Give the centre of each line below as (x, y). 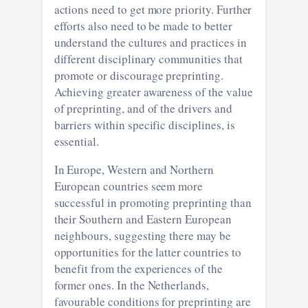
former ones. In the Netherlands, (92, 285)
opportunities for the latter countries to (105, 252)
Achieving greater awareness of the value (140, 91)
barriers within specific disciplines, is (111, 124)
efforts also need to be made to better (143, 25)
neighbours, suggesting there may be (142, 235)
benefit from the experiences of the (138, 268)
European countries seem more (129, 186)
